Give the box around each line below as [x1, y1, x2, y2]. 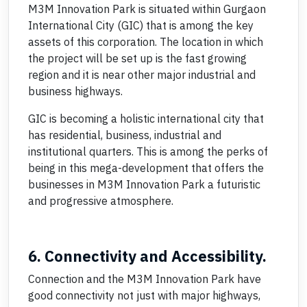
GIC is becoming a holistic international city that [28, 112, 264, 125]
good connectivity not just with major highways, [28, 288, 260, 302]
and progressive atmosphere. [28, 194, 173, 208]
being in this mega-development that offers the [28, 161, 264, 175]
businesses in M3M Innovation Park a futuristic [28, 177, 260, 191]
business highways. [28, 84, 123, 98]
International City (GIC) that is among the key [28, 19, 254, 32]
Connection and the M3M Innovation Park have [28, 272, 261, 286]
